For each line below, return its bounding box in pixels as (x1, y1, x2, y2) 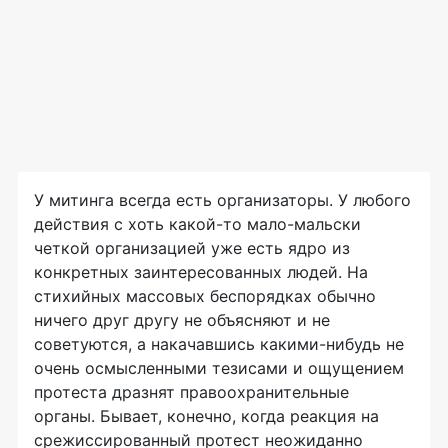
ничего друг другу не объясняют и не (34, 310, 330, 331)
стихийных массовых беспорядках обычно (34, 286, 376, 307)
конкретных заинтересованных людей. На (34, 262, 368, 283)
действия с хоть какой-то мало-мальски (34, 214, 361, 235)
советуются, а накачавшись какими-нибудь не (34, 334, 404, 355)
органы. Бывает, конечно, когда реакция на (34, 406, 379, 427)
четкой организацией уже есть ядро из (34, 238, 350, 259)
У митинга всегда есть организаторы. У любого (34, 190, 411, 211)
